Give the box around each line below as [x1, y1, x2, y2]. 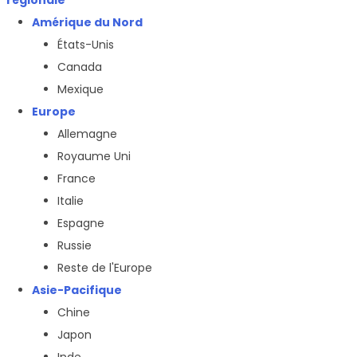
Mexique [57, 80, 104, 97]
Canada [57, 58, 102, 75]
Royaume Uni [57, 147, 131, 164]
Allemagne [57, 125, 117, 142]
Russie [57, 237, 92, 253]
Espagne [57, 214, 104, 231]
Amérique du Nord [32, 14, 143, 30]
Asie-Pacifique [32, 281, 122, 298]
